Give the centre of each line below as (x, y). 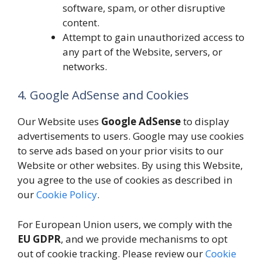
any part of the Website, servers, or (142, 51)
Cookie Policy (67, 194)
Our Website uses (59, 121)
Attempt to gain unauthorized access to (153, 37)
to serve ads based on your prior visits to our (120, 151)
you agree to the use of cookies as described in (125, 180)
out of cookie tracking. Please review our (111, 253)
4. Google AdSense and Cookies (103, 95)
